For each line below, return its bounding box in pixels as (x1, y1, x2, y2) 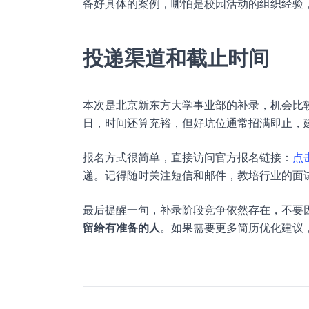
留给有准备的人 (83, 221, 160, 235)
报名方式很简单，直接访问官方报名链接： (83, 150, 292, 164)
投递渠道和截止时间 (83, 46, 269, 70)
